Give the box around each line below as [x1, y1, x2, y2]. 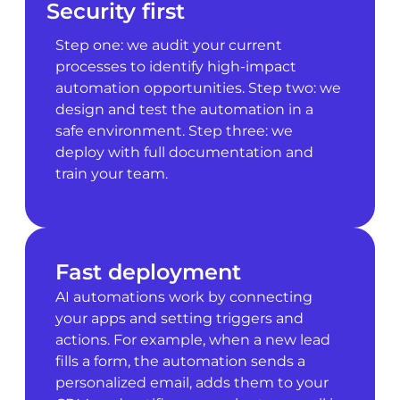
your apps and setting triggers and [54, 310, 304, 328]
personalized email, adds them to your [54, 374, 329, 392]
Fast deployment [54, 259, 241, 286]
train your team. [54, 164, 168, 182]
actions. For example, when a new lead [54, 331, 330, 349]
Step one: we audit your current [54, 36, 282, 54]
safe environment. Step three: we [54, 121, 293, 139]
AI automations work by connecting [54, 288, 312, 306]
